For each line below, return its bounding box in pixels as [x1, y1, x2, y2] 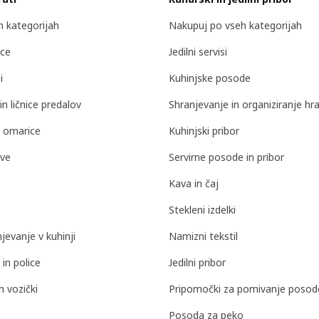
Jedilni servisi [169, 45, 227, 59]
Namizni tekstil [169, 229, 238, 244]
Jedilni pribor [169, 256, 226, 270]
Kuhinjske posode [169, 71, 251, 85]
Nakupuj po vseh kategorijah [169, 19, 302, 33]
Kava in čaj [169, 177, 219, 191]
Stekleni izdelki [169, 203, 236, 217]
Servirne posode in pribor [169, 150, 284, 164]
